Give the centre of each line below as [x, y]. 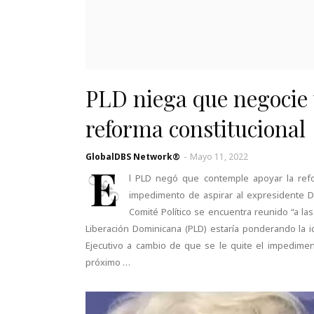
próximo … [108, 262]
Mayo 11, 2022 [219, 157]
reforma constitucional [196, 128]
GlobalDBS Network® [133, 157]
